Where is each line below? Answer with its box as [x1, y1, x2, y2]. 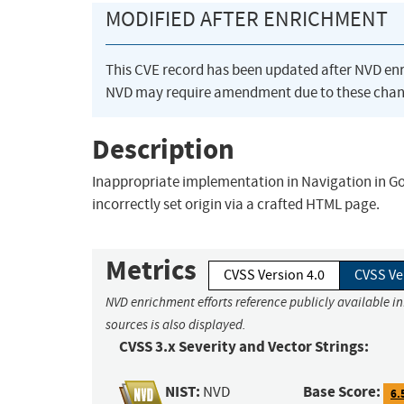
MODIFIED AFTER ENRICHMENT [106, 5, 388, 33]
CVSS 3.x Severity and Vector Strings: [119, 336, 369, 358]
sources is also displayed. [106, 317, 246, 334]
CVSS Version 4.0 [224, 266, 325, 285]
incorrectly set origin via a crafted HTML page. [92, 195, 380, 215]
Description [92, 130, 234, 168]
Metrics [106, 252, 197, 289]
